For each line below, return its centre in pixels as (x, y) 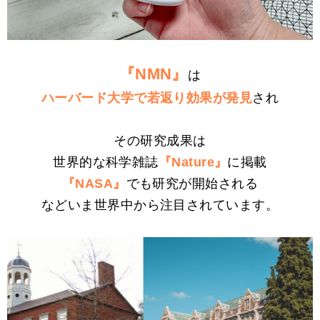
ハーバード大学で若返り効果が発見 (147, 97)
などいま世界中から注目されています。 (160, 205)
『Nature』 (193, 162)
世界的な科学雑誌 (106, 162)
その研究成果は (160, 140)
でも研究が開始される (192, 183)
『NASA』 (94, 183)
